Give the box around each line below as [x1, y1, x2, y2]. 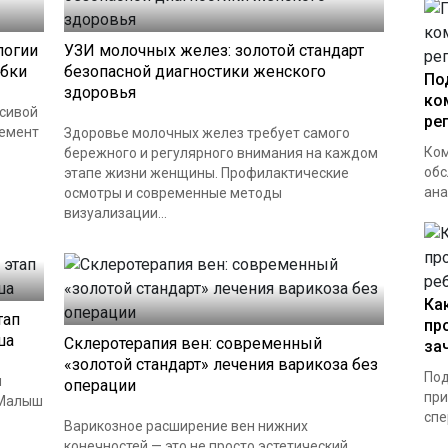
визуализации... [64, 205, 167, 221]
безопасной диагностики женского [64, 62, 326, 81]
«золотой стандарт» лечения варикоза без [64, 355, 378, 374]
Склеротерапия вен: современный [64, 334, 322, 353]
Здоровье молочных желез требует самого [64, 125, 350, 141]
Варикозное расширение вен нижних [64, 418, 308, 434]
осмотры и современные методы [64, 185, 282, 201]
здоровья [64, 83, 136, 102]
